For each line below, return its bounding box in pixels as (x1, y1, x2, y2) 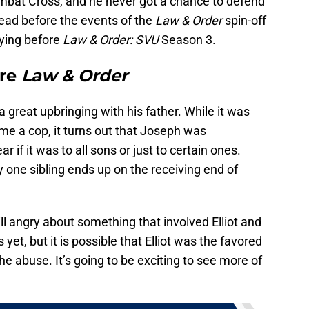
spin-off (222, 13, 266, 28)
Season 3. (159, 32, 216, 48)
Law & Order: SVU (63, 32, 159, 48)
